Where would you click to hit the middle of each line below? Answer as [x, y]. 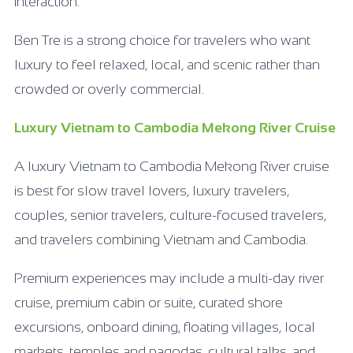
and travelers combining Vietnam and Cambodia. [161, 239]
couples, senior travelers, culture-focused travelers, [170, 215]
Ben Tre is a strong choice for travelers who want [162, 40]
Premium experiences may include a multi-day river [169, 278]
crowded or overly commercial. [109, 89]
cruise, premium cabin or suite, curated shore [149, 302]
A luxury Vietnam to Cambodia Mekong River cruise [172, 166]
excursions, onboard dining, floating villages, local [165, 327]
